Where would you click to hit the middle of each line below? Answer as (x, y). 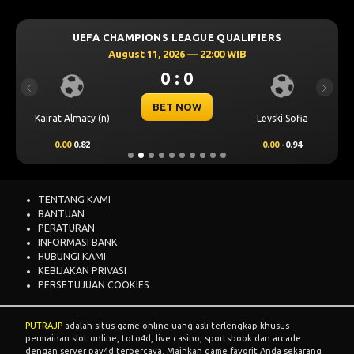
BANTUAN (61, 214)
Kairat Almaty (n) (72, 118)
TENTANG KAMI (74, 200)
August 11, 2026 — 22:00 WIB (177, 54)
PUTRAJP (44, 326)
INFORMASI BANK (78, 243)
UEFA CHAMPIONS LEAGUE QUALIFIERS (177, 38)
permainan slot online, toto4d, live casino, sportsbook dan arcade (163, 339)
